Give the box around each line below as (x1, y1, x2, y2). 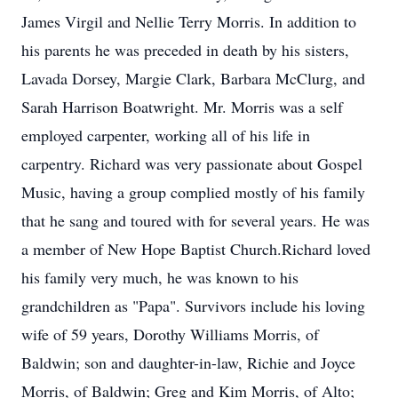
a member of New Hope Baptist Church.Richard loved (21, 238, 370, 259)
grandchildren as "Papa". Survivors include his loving (21, 295, 365, 316)
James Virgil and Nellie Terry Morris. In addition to (21, 11, 356, 32)
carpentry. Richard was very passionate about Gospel (21, 153, 362, 174)
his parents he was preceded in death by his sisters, (21, 39, 349, 60)
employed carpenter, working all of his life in (21, 124, 310, 146)
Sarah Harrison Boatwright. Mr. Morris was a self (21, 96, 343, 117)
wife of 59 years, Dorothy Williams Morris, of (21, 323, 319, 345)
